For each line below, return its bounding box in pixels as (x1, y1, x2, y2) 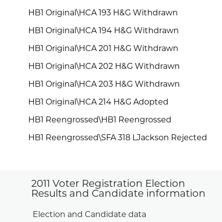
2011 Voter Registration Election (31, 179, 186, 189)
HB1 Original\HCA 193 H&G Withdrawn (28, 9, 178, 17)
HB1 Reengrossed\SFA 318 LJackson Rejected (28, 134, 208, 142)
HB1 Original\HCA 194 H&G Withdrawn (28, 27, 179, 35)
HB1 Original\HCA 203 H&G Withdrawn (28, 80, 180, 89)
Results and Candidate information (31, 189, 206, 199)
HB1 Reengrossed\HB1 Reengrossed (28, 116, 172, 124)
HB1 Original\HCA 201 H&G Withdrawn (28, 45, 179, 53)
